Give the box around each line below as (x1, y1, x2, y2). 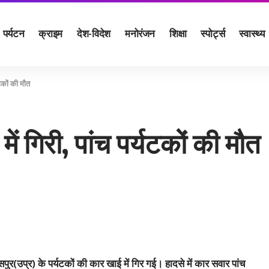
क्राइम (38, 26, 62, 40)
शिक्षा (169, 26, 187, 40)
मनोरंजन (124, 26, 156, 40)
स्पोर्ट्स (201, 26, 225, 40)
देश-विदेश (76, 26, 110, 40)
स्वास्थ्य (239, 26, 265, 40)
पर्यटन (2, 26, 25, 40)
